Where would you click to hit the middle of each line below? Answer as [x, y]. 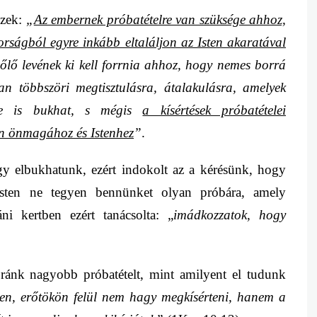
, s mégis [106, 110]
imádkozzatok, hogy [230, 215]
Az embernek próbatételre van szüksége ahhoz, [160, 20]
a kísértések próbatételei [214, 110]
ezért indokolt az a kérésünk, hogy [189, 170]
